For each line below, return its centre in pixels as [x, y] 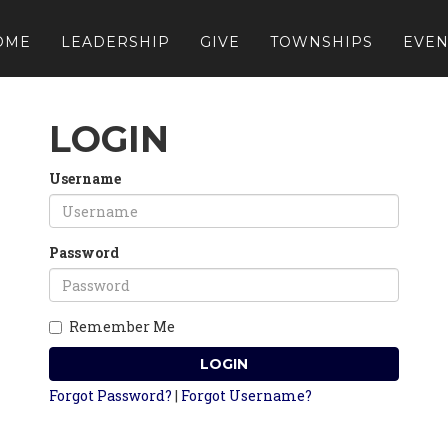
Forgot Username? [246, 395]
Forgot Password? [110, 395]
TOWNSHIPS [321, 42]
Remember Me [122, 326]
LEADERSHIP [115, 42]
